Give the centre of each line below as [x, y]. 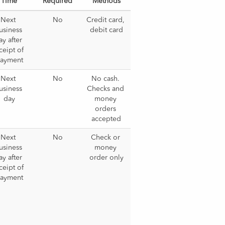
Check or [105, 138]
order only [106, 158]
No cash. [105, 79]
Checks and [105, 89]
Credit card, [105, 20]
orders [105, 109]
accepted [106, 119]
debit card [106, 30]
